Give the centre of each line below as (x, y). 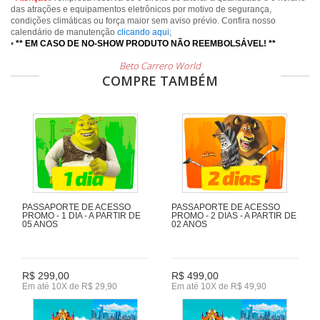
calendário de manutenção (64, 32)
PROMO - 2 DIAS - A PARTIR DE (234, 216)
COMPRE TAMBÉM (160, 81)
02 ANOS (189, 225)
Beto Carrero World (160, 66)
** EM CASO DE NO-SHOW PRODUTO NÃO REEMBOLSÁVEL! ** (146, 44)
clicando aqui (143, 32)
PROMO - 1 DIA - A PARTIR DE (81, 216)
